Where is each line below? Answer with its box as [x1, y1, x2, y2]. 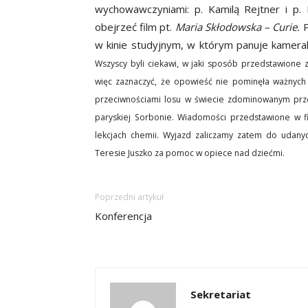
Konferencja [95, 209, 152, 223]
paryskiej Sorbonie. [95, 111, 178, 123]
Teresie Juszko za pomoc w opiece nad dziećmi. [95, 147, 285, 159]
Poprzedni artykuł [95, 191, 164, 203]
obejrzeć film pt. [95, 20, 175, 34]
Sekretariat [190, 287, 251, 301]
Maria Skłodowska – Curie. [175, 20, 303, 34]
